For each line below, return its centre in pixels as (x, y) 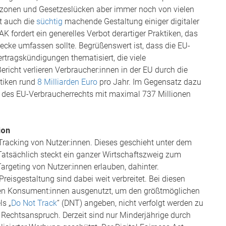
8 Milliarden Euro (67, 82)
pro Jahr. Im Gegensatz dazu (149, 82)
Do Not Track (34, 203)
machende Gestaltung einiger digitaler (131, 21)
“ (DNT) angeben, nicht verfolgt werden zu (130, 203)
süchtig (49, 21)
